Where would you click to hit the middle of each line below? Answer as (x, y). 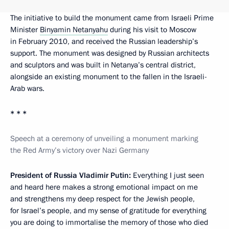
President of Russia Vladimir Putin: (71, 175)
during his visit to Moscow (152, 30)
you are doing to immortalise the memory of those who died (109, 222)
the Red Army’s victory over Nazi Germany (79, 150)
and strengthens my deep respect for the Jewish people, (102, 199)
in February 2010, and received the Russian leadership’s (104, 41)
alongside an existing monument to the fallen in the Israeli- (109, 77)
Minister (25, 30)
